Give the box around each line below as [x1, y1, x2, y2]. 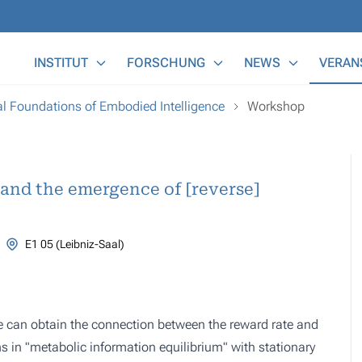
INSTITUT [34, 55, 88, 70]
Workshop [247, 99, 305, 114]
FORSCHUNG [127, 55, 205, 70]
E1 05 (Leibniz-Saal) [24, 238, 124, 250]
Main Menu [23, 44, 89, 60]
